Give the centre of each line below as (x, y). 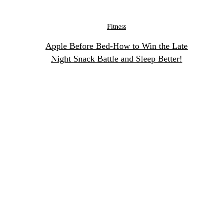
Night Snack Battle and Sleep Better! (117, 58)
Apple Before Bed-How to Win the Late (117, 46)
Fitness (117, 26)
